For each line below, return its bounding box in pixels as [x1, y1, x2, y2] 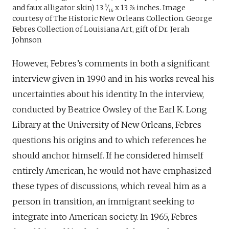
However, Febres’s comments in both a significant [12, 58, 210, 69]
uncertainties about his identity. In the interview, [12, 89, 204, 100]
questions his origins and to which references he [12, 135, 207, 146]
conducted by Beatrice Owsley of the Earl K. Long [12, 104, 207, 115]
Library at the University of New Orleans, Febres [12, 120, 201, 130]
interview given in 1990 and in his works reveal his [12, 74, 214, 84]
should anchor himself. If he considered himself [12, 150, 203, 161]
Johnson [12, 35, 41, 45]
